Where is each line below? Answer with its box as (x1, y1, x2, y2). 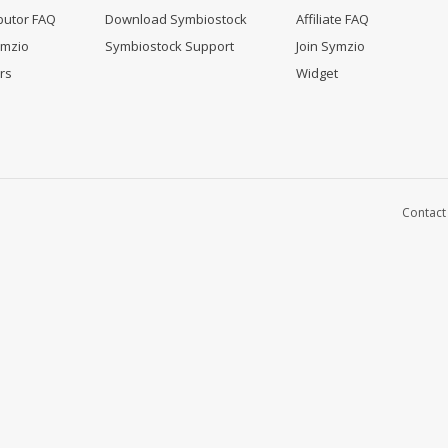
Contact (402, 204, 446, 222)
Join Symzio (296, 37, 365, 56)
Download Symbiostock (105, 10, 247, 29)
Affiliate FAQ (296, 10, 369, 29)
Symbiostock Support (105, 37, 234, 56)
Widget (296, 64, 338, 83)
